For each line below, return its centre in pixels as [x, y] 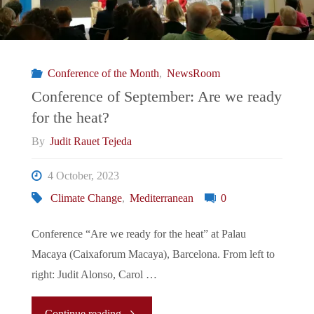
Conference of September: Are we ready [156, 97]
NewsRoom [193, 74]
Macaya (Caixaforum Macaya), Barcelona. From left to [153, 254]
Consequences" [155, 123]
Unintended [147, 89]
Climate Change [86, 198]
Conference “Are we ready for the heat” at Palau [138, 234]
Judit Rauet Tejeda [91, 141]
